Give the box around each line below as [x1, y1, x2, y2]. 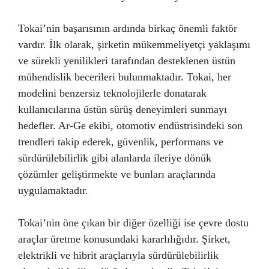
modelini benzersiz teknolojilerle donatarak [18, 87, 207, 99]
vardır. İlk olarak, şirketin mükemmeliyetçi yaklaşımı [18, 38, 250, 50]
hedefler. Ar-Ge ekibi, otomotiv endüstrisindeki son [18, 119, 243, 131]
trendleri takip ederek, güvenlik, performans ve [18, 136, 223, 148]
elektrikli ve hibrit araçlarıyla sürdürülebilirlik [18, 249, 219, 261]
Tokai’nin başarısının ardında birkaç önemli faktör [18, 22, 237, 34]
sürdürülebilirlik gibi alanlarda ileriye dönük [18, 152, 211, 164]
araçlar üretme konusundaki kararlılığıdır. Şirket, [18, 233, 231, 245]
